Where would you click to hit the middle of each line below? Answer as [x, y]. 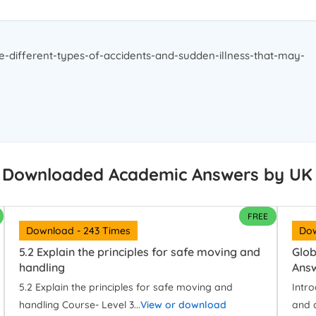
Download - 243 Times [79, 231]
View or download [184, 305]
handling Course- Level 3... [80, 305]
